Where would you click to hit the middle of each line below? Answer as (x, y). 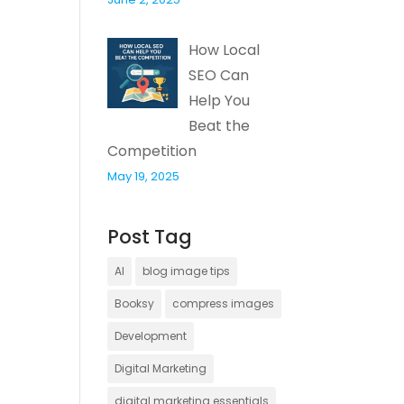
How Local (225, 50)
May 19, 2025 (144, 176)
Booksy (135, 303)
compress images (224, 303)
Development (151, 335)
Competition (152, 151)
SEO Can (219, 75)
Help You (220, 100)
